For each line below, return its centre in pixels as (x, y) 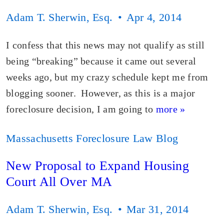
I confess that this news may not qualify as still (105, 45)
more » (170, 109)
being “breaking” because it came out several (101, 61)
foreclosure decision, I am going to (81, 109)
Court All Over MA (59, 182)
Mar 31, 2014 (157, 209)
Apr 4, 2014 (154, 17)
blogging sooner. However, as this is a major (101, 93)
